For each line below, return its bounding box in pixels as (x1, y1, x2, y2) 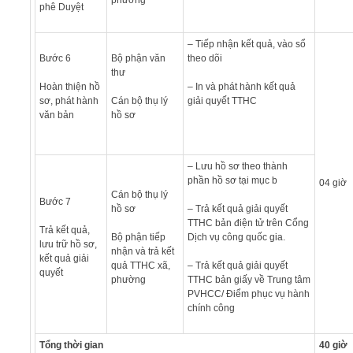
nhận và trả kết (110, 245, 174, 257)
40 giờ (318, 339, 347, 351)
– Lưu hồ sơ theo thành (187, 160, 288, 172)
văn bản (39, 109, 74, 121)
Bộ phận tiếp (110, 231, 165, 243)
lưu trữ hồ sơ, (39, 238, 97, 250)
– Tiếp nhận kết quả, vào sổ (187, 38, 306, 50)
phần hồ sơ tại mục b (187, 174, 277, 186)
